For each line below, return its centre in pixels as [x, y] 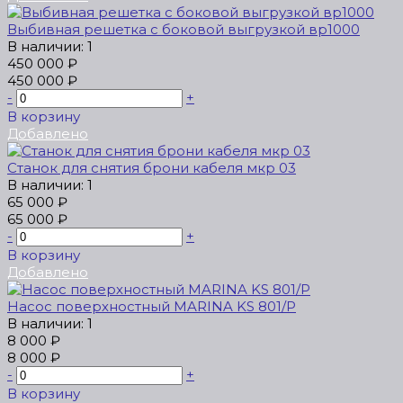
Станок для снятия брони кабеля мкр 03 [152, 168]
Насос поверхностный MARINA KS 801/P [152, 307]
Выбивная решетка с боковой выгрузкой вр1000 [184, 30]
